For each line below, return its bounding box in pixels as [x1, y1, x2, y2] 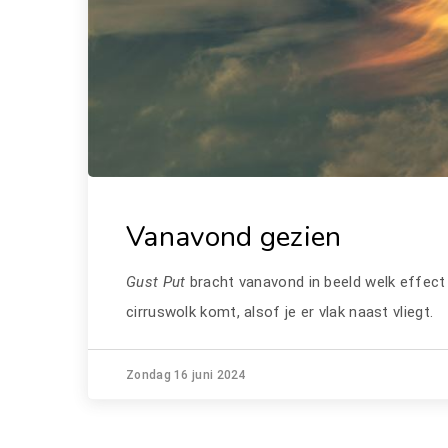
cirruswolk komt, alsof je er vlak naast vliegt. [126, 302, 438, 321]
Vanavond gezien [126, 217, 342, 256]
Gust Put [126, 272, 186, 291]
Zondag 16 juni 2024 [126, 367, 246, 382]
